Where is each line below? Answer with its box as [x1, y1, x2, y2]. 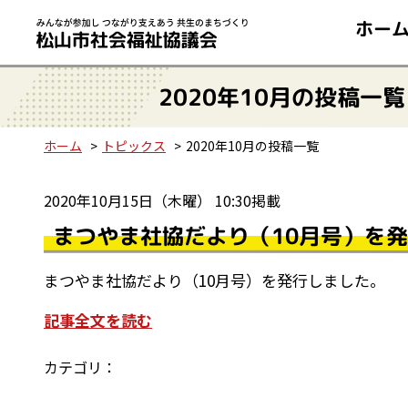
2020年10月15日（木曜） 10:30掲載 [44, 189, 280, 211]
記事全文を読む [44, 309, 152, 331]
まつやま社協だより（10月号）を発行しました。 [44, 269, 385, 291]
